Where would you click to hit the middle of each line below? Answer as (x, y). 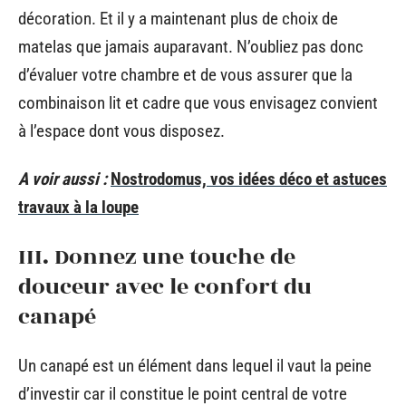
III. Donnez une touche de (157, 256)
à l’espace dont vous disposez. (121, 130)
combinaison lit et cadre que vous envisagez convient (198, 102)
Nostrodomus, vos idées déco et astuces (249, 179)
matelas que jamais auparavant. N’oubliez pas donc (191, 46)
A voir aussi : (63, 179)
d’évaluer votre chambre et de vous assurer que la (185, 74)
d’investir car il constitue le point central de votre (183, 394)
